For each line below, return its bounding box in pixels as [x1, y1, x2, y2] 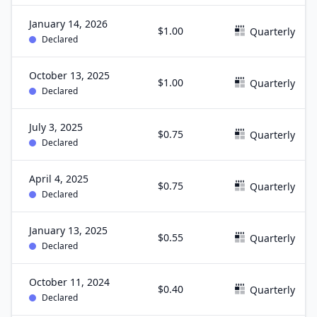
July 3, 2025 [29, 120, 83, 134]
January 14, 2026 [29, 17, 108, 30]
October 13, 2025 [29, 69, 110, 82]
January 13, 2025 [29, 224, 108, 237]
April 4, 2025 [29, 172, 88, 185]
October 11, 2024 [29, 275, 110, 289]
